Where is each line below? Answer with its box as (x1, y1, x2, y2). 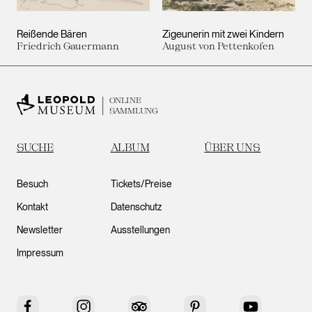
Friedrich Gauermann (17, 40, 119, 52)
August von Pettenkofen (162, 40, 274, 52)
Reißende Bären (17, 28, 87, 41)
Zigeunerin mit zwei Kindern (162, 28, 284, 41)
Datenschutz (110, 201, 162, 213)
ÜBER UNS (204, 141, 261, 154)
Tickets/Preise (110, 178, 172, 190)
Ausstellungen (110, 224, 170, 236)
